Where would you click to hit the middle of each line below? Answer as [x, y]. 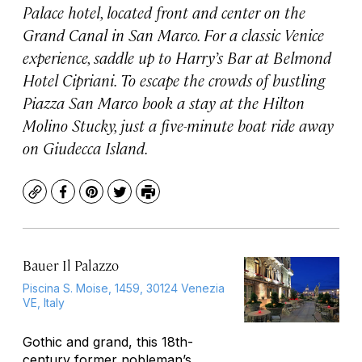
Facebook [93, 200]
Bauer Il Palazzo [71, 265]
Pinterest [120, 200]
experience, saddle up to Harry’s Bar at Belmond [177, 57]
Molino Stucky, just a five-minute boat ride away [178, 125]
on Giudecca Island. [86, 147]
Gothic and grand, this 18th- [108, 342]
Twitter [142, 200]
